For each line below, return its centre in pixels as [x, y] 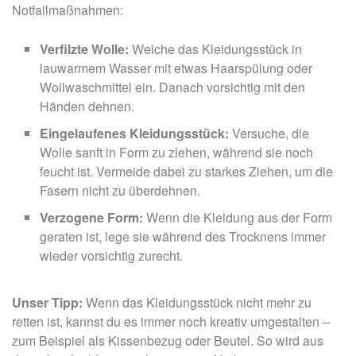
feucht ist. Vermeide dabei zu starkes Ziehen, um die [186, 171]
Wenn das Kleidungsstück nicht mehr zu [197, 302]
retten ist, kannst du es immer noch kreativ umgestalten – [171, 321]
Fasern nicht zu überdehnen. [120, 190]
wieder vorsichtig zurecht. [111, 255]
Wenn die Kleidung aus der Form [238, 217]
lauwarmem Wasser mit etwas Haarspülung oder [176, 68]
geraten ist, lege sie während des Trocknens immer [183, 236]
